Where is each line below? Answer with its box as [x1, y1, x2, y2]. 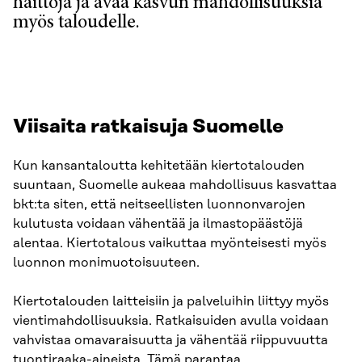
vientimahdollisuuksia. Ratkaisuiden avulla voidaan [13, 313, 329, 328]
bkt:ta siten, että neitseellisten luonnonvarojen [13, 196, 305, 212]
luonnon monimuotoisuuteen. [13, 255, 200, 270]
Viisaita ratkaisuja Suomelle [13, 116, 284, 137]
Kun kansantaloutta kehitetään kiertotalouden [13, 158, 305, 173]
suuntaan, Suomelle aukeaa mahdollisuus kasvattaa [13, 177, 337, 192]
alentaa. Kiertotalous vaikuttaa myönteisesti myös [13, 235, 326, 250]
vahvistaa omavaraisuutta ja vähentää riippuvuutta [13, 332, 328, 347]
